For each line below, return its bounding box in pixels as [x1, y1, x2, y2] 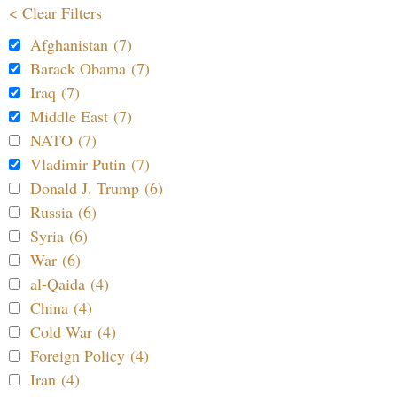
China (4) [30, 297, 92, 319]
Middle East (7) [30, 105, 132, 128]
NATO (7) [30, 129, 97, 152]
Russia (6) [30, 201, 97, 223]
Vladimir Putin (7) [30, 153, 150, 175]
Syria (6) [30, 225, 88, 247]
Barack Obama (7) [30, 58, 150, 80]
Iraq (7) [30, 82, 80, 104]
